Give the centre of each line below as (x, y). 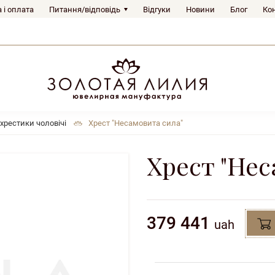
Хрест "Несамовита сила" (136, 123)
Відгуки (157, 10)
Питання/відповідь (85, 10)
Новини (200, 10)
